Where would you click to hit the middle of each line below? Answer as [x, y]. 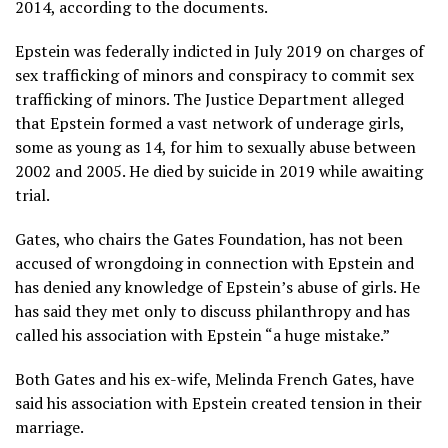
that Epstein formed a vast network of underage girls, [209, 122]
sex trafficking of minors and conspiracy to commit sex [214, 74]
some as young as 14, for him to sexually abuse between [215, 146]
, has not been [352, 238]
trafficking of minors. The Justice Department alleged [209, 98]
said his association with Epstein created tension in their [218, 402]
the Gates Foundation [223, 238]
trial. [32, 194]
